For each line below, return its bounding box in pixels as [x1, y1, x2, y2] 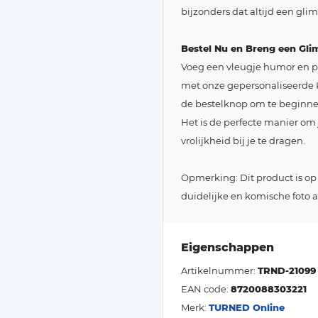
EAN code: [181, 283, 231, 295]
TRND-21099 [258, 264, 316, 276]
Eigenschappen [181, 240, 274, 254]
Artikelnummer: [181, 264, 258, 276]
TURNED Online [209, 301, 285, 313]
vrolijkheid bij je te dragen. [181, 134, 305, 146]
